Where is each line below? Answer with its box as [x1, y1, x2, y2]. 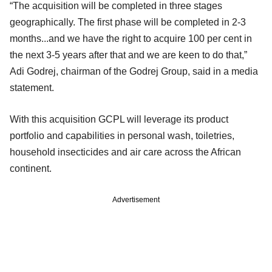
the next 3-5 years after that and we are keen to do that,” [10, 49, 247, 60]
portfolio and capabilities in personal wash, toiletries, [10, 130, 234, 141]
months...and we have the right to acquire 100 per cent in [10, 33, 252, 44]
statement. [10, 82, 56, 93]
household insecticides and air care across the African [10, 146, 241, 157]
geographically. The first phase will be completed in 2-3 [10, 16, 246, 27]
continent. [10, 163, 52, 174]
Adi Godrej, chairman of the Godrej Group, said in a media [10, 66, 258, 76]
